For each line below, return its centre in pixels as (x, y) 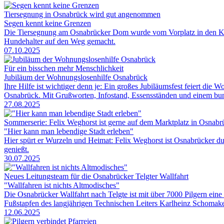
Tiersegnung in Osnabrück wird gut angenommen (82, 14)
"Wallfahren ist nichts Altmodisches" (62, 185)
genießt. (16, 149)
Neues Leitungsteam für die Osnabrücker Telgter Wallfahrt (96, 176)
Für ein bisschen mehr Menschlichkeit (64, 68)
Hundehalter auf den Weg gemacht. (60, 41)
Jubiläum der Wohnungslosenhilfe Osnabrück (76, 77)
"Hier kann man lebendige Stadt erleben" (69, 131)
